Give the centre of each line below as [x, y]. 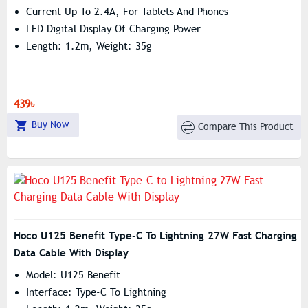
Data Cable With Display [71, 253]
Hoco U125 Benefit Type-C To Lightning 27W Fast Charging [155, 235]
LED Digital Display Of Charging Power [113, 29]
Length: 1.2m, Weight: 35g [89, 46]
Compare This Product [246, 126]
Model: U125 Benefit [73, 275]
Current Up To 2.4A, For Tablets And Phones [127, 12]
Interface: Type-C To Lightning [96, 292]
